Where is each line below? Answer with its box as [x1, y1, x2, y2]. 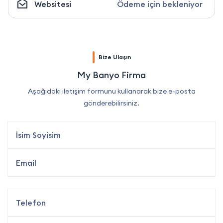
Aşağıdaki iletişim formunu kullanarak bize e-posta [27, 87, 196, 96]
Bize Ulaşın [98, 53, 131, 61]
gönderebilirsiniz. [84, 99, 139, 108]
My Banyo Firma [77, 69, 146, 81]
